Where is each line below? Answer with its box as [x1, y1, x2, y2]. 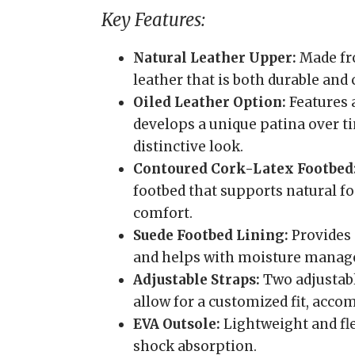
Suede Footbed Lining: [133, 227, 288, 244]
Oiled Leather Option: [133, 94, 286, 111]
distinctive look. [133, 138, 243, 155]
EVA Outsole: [133, 315, 220, 333]
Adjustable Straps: [133, 271, 260, 288]
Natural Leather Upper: [133, 49, 296, 67]
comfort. [133, 204, 193, 222]
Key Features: [101, 9, 205, 31]
